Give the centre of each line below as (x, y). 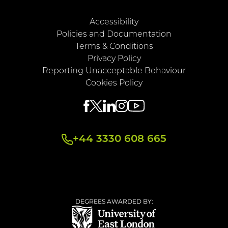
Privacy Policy (114, 59)
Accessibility (114, 22)
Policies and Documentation (114, 35)
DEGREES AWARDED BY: (114, 201)
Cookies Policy (114, 83)
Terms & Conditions (114, 47)
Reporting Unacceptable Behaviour (114, 71)
